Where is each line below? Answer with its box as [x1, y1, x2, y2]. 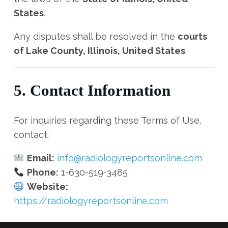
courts [178, 31, 207, 42]
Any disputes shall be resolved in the [14, 31, 178, 42]
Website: [26, 181, 68, 192]
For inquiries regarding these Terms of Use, [14, 115, 202, 126]
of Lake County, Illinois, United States [14, 45, 185, 56]
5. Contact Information [14, 82, 170, 99]
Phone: [26, 167, 59, 178]
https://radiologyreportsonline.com [14, 195, 168, 206]
